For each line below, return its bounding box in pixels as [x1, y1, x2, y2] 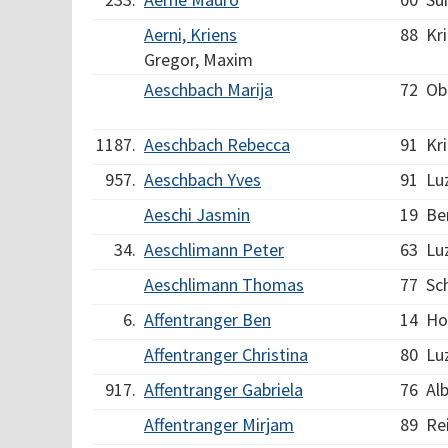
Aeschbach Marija [144, 78, 273, 101]
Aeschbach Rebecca [144, 133, 290, 156]
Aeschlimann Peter [144, 238, 284, 261]
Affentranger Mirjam [144, 413, 294, 436]
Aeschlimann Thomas [144, 273, 304, 296]
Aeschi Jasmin [144, 203, 250, 226]
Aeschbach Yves [144, 168, 261, 191]
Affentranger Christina [144, 343, 308, 366]
